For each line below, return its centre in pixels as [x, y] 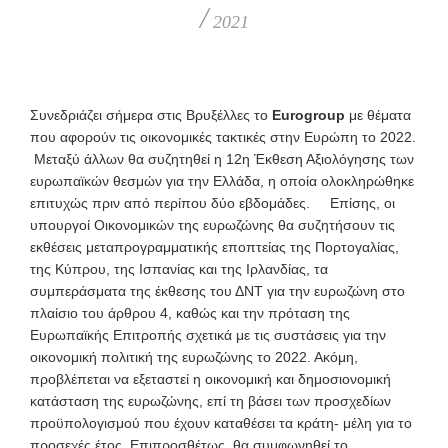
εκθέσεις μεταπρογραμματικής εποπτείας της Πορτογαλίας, [214, 246]
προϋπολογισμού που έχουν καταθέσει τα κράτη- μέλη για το [221, 422]
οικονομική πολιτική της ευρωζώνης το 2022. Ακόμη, [194, 356]
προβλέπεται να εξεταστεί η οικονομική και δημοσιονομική [210, 378]
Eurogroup [306, 114]
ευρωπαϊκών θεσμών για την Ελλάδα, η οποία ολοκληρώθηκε [222, 180]
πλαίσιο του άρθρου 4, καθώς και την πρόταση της [190, 312]
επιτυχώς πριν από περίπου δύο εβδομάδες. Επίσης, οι [212, 202]
